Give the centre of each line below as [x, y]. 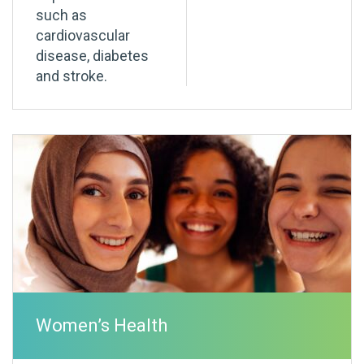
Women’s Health [102, 326]
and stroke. [71, 76]
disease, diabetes [92, 56]
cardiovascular [83, 36]
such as [61, 15]
